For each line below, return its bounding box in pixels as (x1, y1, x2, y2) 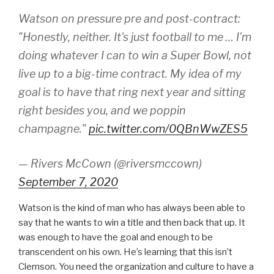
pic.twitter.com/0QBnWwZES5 (89, 122, 248, 135)
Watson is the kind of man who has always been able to (18, 202, 245, 213)
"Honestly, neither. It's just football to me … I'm (18, 30, 251, 43)
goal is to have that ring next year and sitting (18, 85, 246, 98)
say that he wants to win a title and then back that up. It (18, 217, 245, 228)
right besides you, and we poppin (18, 103, 186, 117)
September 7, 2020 (18, 175, 118, 188)
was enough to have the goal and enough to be (18, 231, 213, 243)
